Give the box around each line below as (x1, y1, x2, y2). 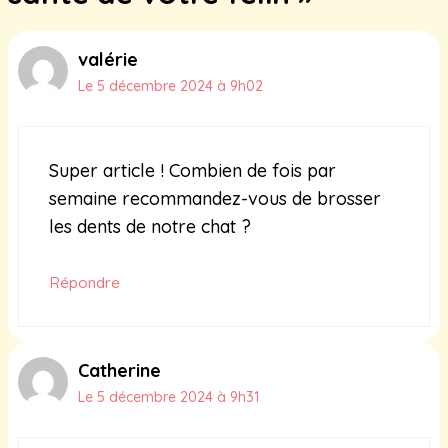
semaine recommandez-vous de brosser (49, 187, 381, 211)
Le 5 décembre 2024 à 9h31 (78, 388, 259, 407)
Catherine (78, 359, 161, 383)
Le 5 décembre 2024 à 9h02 (78, 77, 263, 96)
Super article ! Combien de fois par (49, 159, 336, 183)
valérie (78, 48, 138, 72)
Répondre (49, 273, 120, 293)
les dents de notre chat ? (49, 215, 251, 239)
